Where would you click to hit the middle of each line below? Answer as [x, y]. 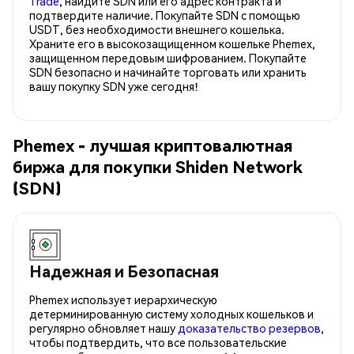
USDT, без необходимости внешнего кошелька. [157, 29]
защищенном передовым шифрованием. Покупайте [168, 57]
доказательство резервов [249, 328]
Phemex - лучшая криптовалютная [153, 145]
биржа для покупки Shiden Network [158, 167]
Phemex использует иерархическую [123, 299]
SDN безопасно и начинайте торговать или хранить [168, 72]
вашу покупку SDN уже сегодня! [114, 86]
